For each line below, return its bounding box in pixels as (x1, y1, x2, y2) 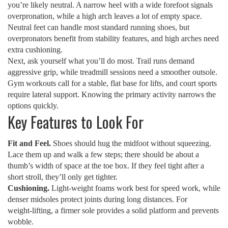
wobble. (8, 217, 34, 226)
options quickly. (8, 101, 59, 110)
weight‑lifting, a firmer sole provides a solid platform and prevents (8, 206, 219, 215)
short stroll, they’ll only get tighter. (8, 173, 118, 181)
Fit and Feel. (8, 139, 51, 148)
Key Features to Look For (8, 110, 144, 133)
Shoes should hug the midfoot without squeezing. (51, 139, 211, 148)
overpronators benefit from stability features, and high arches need (8, 34, 219, 43)
